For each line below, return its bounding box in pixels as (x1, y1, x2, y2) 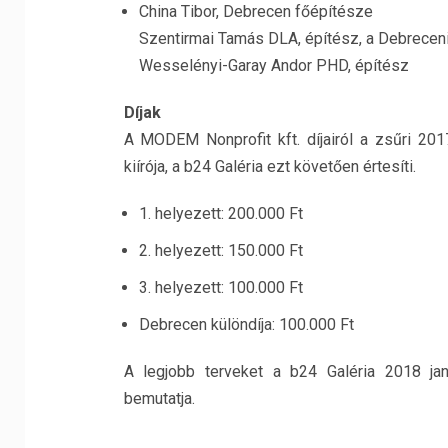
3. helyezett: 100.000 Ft (138, 278, 303, 297)
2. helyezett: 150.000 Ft (138, 241, 303, 260)
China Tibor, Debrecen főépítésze (138, 2, 373, 21)
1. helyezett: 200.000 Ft (138, 204, 303, 223)
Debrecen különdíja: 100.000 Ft (138, 315, 354, 334)
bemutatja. (123, 389, 195, 408)
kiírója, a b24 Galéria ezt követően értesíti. (123, 157, 416, 176)
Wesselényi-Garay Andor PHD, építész (138, 56, 409, 75)
